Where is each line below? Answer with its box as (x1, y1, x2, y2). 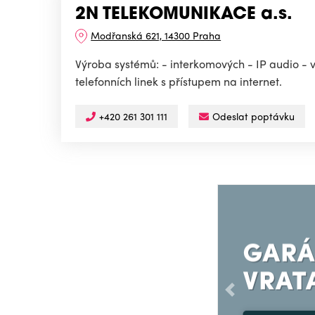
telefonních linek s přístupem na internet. (75, 73, 282, 90)
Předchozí (229, 288, 281, 305)
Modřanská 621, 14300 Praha (91, 28, 221, 43)
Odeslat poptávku (212, 109, 295, 124)
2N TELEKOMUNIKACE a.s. (75, 6, 292, 24)
